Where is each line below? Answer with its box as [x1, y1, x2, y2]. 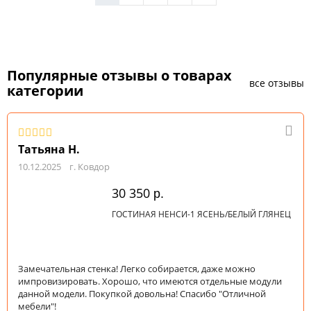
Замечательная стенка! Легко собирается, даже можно [18, 262, 255, 275]
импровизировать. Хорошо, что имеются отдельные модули [18, 275, 282, 287]
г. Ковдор [69, 160, 110, 174]
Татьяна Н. [18, 142, 80, 158]
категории [7, 81, 83, 101]
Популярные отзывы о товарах [7, 66, 232, 85]
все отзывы [249, 76, 304, 90]
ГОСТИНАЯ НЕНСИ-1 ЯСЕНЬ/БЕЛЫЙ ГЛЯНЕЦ [112, 208, 291, 221]
